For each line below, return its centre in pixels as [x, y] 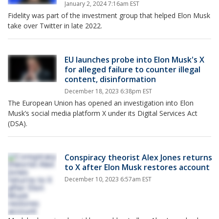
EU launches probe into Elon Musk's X [134, 59]
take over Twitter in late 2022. [55, 25]
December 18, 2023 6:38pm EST [108, 91]
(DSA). [19, 123]
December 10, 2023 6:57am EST [108, 179]
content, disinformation [110, 79]
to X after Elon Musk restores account [137, 167]
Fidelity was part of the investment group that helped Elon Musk [109, 15]
